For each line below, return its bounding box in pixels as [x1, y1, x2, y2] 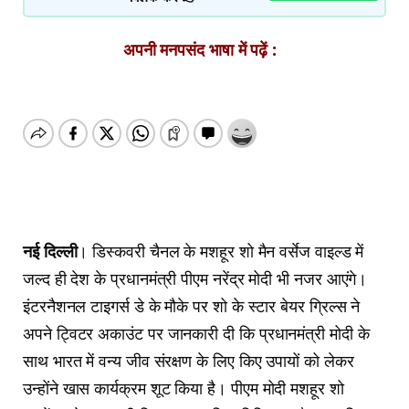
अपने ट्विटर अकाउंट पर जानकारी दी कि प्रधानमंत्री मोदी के [23, 322, 370, 345]
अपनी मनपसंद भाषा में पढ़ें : [122, 38, 278, 61]
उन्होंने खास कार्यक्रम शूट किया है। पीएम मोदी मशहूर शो [23, 377, 344, 400]
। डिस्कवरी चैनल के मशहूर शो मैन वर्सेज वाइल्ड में [77, 240, 364, 263]
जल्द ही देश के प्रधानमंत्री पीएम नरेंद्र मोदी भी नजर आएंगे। [23, 267, 368, 290]
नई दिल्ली [23, 240, 78, 263]
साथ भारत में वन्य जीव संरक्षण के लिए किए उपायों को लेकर [23, 350, 354, 372]
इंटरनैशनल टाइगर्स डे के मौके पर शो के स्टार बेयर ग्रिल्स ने [23, 295, 361, 318]
